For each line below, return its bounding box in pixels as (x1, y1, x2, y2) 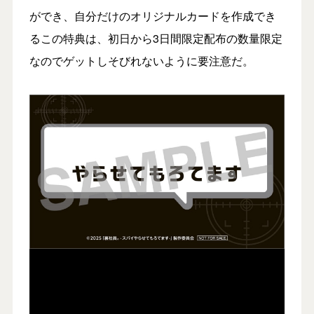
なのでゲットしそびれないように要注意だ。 (29, 52, 254, 69)
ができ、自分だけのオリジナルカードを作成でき (29, 7, 276, 24)
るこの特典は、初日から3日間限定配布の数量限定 (29, 29, 282, 46)
